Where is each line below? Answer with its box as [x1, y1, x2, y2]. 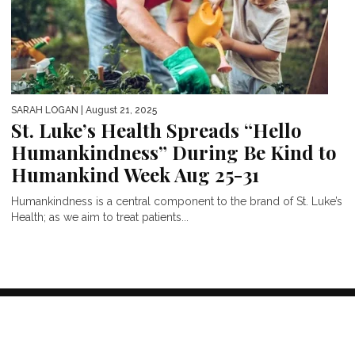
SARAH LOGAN [11, 104, 78, 116]
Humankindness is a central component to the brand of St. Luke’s [11, 194, 342, 208]
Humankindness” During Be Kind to [11, 139, 337, 165]
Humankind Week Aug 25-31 [11, 161, 259, 187]
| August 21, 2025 [78, 104, 157, 116]
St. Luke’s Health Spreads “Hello [11, 116, 302, 143]
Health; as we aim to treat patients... [11, 210, 189, 223]
